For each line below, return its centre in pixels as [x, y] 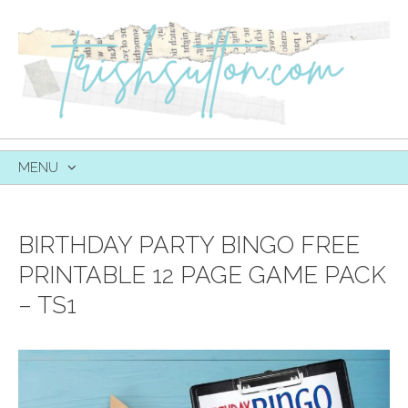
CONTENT [50, 225]
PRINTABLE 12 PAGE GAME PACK [202, 275]
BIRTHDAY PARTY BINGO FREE [189, 245]
